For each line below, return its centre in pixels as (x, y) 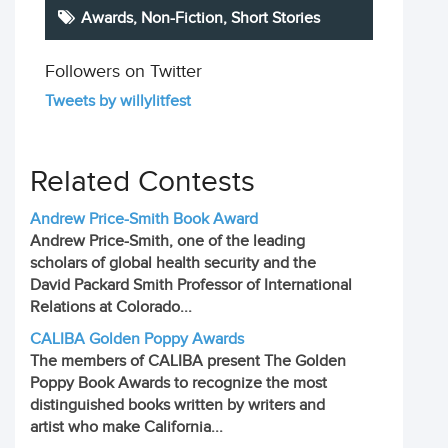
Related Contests (142, 182)
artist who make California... (126, 427)
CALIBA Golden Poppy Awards (137, 339)
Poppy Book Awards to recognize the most (178, 383)
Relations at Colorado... (111, 307)
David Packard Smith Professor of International (191, 285)
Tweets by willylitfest (118, 101)
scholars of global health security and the (173, 263)
